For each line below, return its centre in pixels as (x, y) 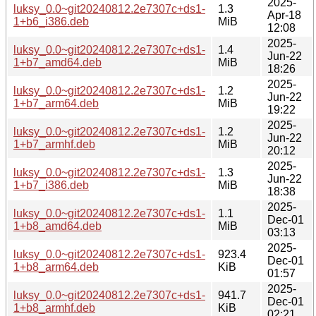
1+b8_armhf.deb (54, 308)
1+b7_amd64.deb (57, 62)
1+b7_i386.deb (51, 185)
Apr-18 (284, 15)
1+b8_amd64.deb (57, 226)
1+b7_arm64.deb (56, 103)
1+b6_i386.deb (51, 21)
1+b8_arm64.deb (56, 267)
